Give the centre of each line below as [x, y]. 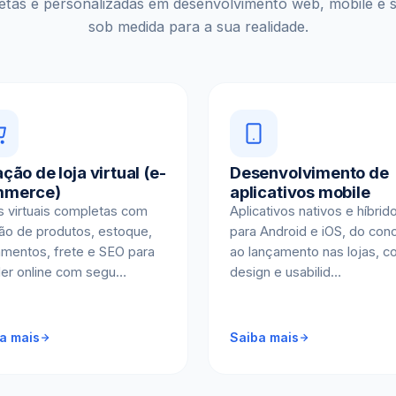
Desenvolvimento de [309, 172]
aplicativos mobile [300, 191]
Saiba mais [264, 337]
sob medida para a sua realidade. [198, 26]
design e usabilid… [286, 272]
